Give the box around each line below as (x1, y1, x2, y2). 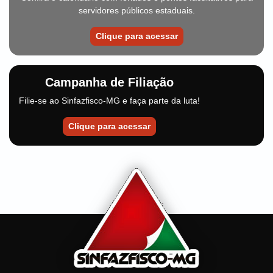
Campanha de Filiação (45, 76, 174, 89)
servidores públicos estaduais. (78, 5, 195, 15)
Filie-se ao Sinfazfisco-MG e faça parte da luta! (19, 96, 200, 105)
